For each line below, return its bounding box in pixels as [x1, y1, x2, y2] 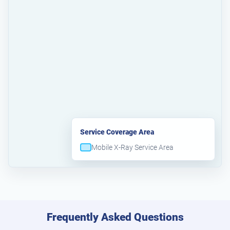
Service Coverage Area [80, 127, 154, 136]
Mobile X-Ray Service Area [91, 143, 174, 151]
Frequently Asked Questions [46, 210, 184, 223]
